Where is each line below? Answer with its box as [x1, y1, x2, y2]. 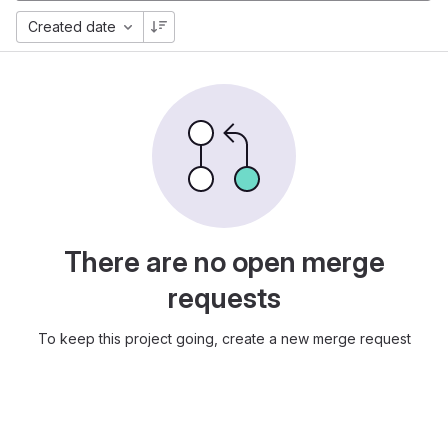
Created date [28, 18, 116, 35]
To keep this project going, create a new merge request [37, 330, 411, 347]
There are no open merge [63, 245, 385, 279]
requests [167, 281, 281, 315]
